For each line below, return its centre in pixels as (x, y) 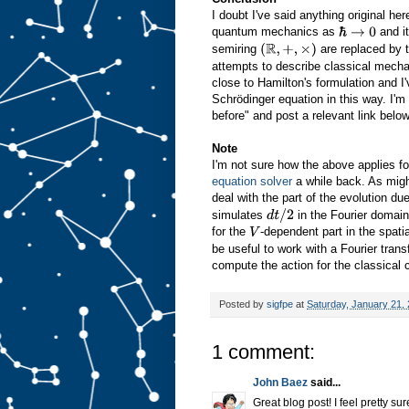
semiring (236, 48)
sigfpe (280, 304)
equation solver (252, 182)
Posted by (243, 304)
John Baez (280, 382)
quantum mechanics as (275, 32)
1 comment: (263, 351)
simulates (239, 215)
